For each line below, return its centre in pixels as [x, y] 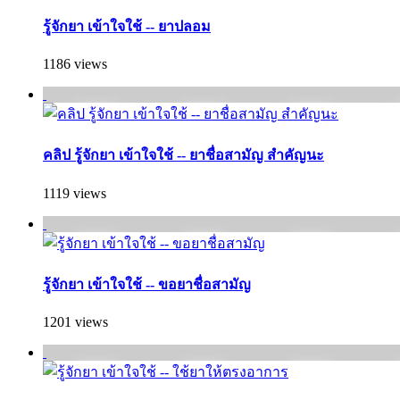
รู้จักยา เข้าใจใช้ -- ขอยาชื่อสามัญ [147, 284]
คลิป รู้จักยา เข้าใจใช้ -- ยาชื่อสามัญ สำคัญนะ [183, 155]
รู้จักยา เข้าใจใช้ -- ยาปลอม [127, 26]
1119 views [75, 193]
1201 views [75, 322]
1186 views [75, 64]
